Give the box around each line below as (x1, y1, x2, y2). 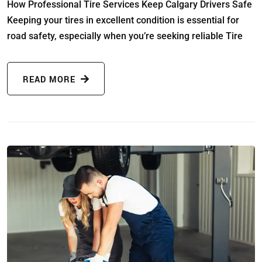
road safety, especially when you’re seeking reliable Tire (7, 30, 243, 42)
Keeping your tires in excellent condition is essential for (7, 14, 239, 26)
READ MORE (23, 73, 78, 86)
